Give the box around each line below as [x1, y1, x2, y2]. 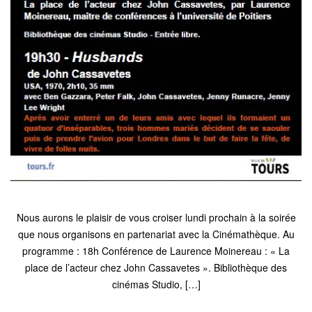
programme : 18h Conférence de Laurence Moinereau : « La [22, 243, 290, 258]
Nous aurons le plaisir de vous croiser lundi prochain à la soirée [16, 210, 296, 224]
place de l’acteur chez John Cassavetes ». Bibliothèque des [25, 260, 287, 274]
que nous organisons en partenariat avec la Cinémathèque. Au [17, 226, 295, 241]
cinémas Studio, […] [111, 276, 201, 291]
